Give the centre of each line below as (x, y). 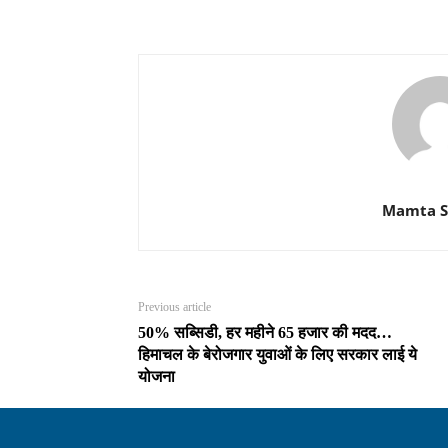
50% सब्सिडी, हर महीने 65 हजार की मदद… (265, 333)
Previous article (174, 307)
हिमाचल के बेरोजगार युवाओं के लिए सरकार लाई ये (277, 355)
